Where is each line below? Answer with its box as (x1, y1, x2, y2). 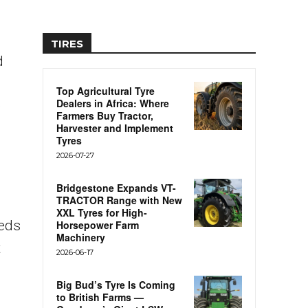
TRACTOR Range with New (56, 193, 182, 208)
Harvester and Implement (56, 121, 173, 135)
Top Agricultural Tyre (56, 84, 155, 98)
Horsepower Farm (56, 218, 139, 232)
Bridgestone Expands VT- (56, 181, 176, 195)
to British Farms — (56, 290, 144, 305)
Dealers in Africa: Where (56, 96, 169, 111)
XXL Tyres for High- (56, 206, 147, 220)
